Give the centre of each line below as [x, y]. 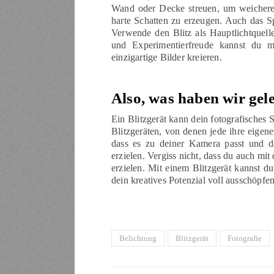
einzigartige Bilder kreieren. [167, 57]
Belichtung [138, 239]
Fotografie [245, 239]
